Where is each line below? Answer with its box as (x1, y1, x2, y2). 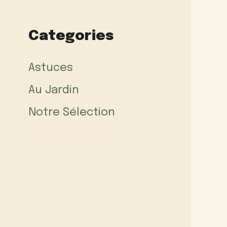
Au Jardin (28, 84, 79, 96)
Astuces (28, 62, 73, 73)
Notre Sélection (28, 106, 115, 118)
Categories (28, 28, 114, 44)
